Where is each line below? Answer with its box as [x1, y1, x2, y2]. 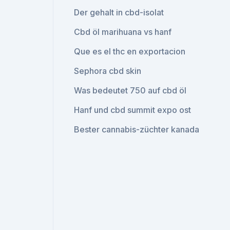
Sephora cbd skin [74, 66, 142, 76]
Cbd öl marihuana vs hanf [74, 27, 172, 37]
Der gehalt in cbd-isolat [74, 7, 164, 17]
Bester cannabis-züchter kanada [74, 124, 200, 135]
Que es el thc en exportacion [74, 46, 186, 56]
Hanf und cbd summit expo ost [74, 105, 191, 115]
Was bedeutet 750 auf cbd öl [74, 85, 187, 95]
